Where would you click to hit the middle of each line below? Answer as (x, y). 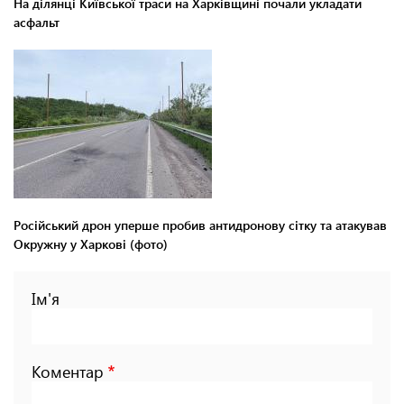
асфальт (37, 23)
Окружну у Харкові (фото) (91, 244)
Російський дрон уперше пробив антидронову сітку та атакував (200, 225)
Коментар (68, 372)
